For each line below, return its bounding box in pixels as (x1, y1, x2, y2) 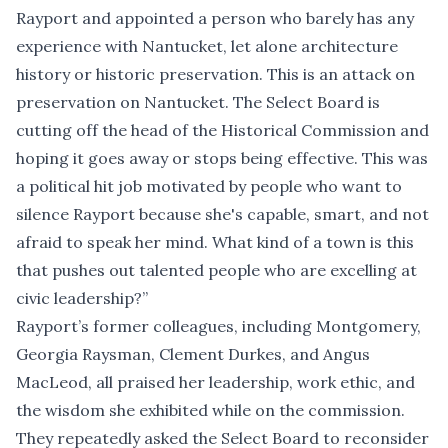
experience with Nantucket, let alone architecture (16, 36, 398, 57)
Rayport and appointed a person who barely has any (16, 8, 414, 29)
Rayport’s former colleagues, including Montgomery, (16, 316, 421, 337)
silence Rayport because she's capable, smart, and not (16, 204, 429, 225)
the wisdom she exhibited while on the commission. (16, 400, 405, 421)
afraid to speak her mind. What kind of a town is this (16, 232, 414, 253)
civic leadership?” (16, 288, 148, 309)
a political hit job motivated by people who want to (16, 176, 402, 197)
